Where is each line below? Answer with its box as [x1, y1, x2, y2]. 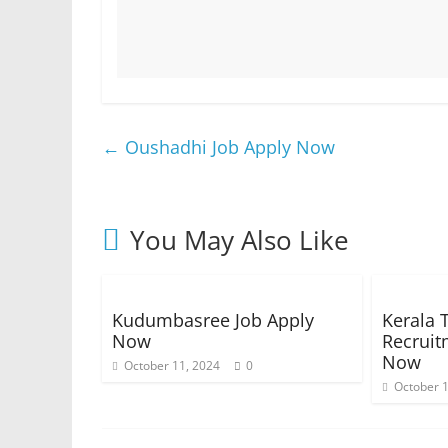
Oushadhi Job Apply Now [120, 135, 335, 159]
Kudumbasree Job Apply [112, 308, 314, 332]
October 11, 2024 [124, 357, 220, 374]
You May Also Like [130, 222, 349, 258]
